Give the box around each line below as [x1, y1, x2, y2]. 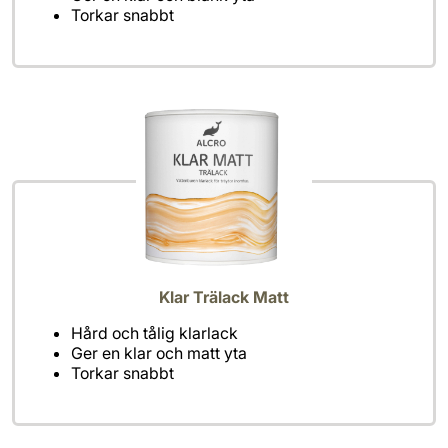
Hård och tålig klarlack [71, 323, 238, 344]
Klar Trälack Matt [159, 287, 289, 308]
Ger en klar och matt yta [71, 343, 247, 364]
